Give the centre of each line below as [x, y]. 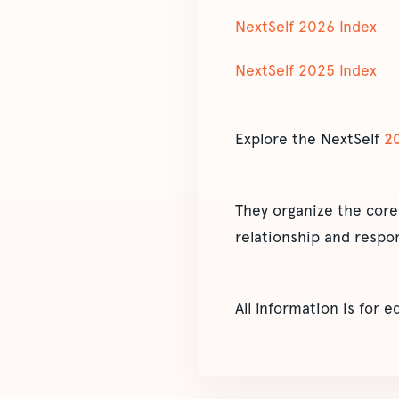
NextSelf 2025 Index [306, 71]
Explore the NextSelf [309, 139]
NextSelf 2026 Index [306, 27]
